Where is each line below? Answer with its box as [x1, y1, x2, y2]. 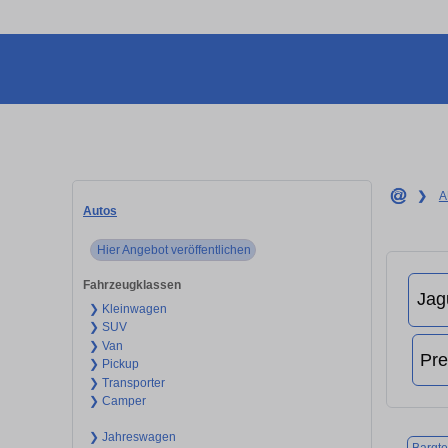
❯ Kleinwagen [88, 301, 167, 316]
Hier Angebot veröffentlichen [96, 242, 251, 257]
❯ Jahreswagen [88, 429, 176, 444]
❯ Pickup [88, 357, 139, 372]
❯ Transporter [88, 375, 165, 390]
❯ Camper [88, 394, 146, 409]
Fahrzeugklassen [83, 277, 181, 292]
